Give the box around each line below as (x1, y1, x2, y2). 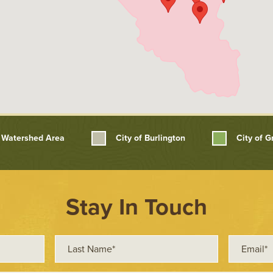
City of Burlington (116, 133, 185, 143)
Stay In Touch (66, 193, 207, 221)
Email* (228, 236, 253, 247)
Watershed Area (1, 133, 65, 143)
